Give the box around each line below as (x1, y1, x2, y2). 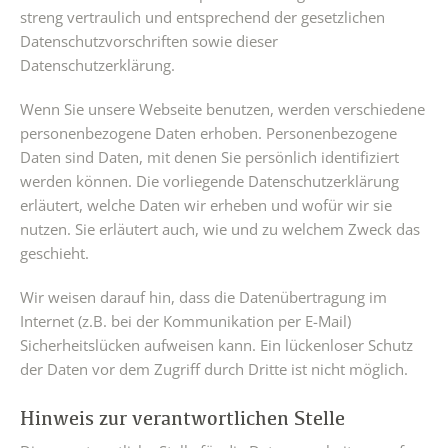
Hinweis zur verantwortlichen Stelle (20, 406, 345, 430)
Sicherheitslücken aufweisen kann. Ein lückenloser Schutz (20, 335, 413, 355)
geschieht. (20, 243, 89, 263)
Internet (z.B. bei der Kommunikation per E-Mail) (20, 311, 351, 331)
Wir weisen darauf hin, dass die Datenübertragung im (20, 287, 387, 307)
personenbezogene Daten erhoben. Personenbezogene (20, 123, 397, 143)
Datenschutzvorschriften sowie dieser (20, 31, 278, 51)
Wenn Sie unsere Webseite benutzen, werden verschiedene (20, 99, 425, 119)
